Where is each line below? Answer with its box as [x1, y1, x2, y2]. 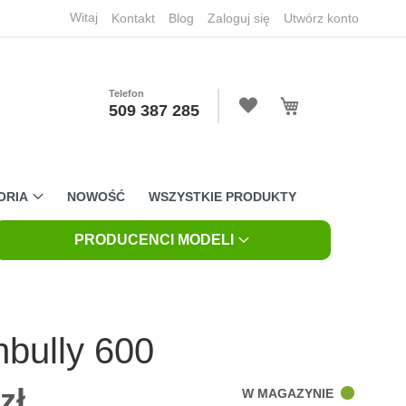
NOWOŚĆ [67, 189, 125, 204]
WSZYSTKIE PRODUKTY [149, 189, 296, 204]
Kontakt [111, 11, 155, 25]
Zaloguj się [208, 11, 270, 25]
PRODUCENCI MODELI [74, 232, 235, 247]
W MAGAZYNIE [242, 385, 333, 401]
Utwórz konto [284, 11, 359, 25]
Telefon [109, 88, 144, 99]
